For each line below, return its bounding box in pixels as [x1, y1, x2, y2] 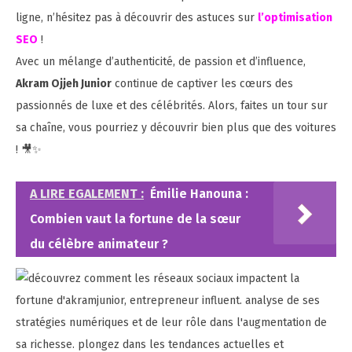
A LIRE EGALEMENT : [30, 185, 144, 201]
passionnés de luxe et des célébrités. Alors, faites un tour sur [16, 98, 328, 112]
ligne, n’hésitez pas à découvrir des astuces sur [16, 10, 258, 24]
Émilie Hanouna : [150, 185, 248, 201]
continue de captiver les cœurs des [112, 76, 293, 90]
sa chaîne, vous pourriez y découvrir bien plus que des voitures [16, 120, 336, 134]
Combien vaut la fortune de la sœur [30, 211, 240, 226]
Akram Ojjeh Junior [16, 76, 112, 90]
